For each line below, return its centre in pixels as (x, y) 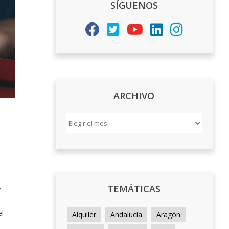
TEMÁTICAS (134, 189)
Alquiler (84, 215)
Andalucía (126, 215)
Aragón (168, 215)
